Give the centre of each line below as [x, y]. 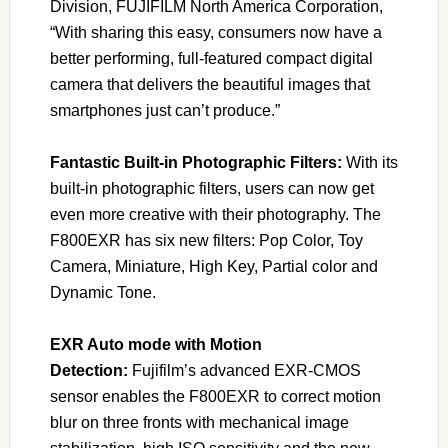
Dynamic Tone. [102, 292]
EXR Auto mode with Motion [155, 344]
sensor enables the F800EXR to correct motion [215, 396]
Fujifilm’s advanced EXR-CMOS [244, 370]
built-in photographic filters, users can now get [211, 188]
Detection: [88, 370]
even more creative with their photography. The [215, 214]
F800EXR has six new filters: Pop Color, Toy [206, 240]
